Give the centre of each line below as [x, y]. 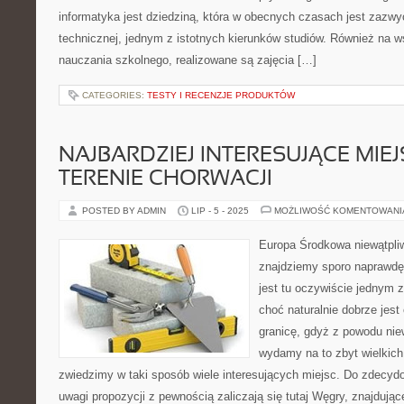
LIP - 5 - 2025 [220, 211]
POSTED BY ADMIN [125, 211]
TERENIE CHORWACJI [165, 179]
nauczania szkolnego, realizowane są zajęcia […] [188, 60]
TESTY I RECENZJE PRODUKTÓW [221, 95]
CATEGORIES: [115, 95]
